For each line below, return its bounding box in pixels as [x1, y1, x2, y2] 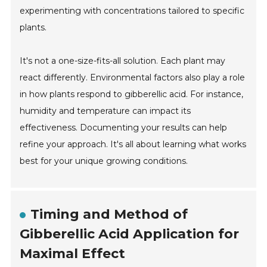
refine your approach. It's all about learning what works [20, 139, 247, 150]
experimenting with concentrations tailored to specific [20, 5, 245, 17]
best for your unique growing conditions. [20, 156, 188, 167]
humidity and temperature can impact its [20, 105, 191, 117]
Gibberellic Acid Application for [20, 226, 240, 243]
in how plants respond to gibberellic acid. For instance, [20, 89, 244, 100]
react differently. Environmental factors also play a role [20, 72, 246, 83]
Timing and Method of [30, 206, 188, 223]
